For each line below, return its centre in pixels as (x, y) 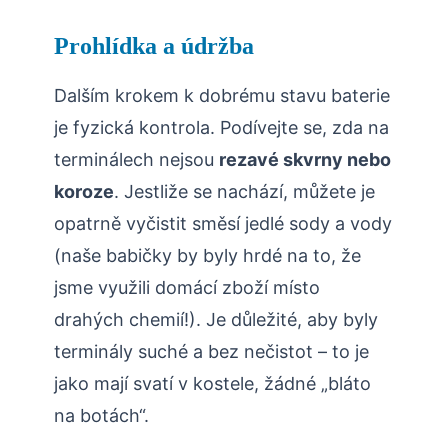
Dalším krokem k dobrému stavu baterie (222, 96)
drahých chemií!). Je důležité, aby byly (216, 320)
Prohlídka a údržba (154, 46)
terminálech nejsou (136, 160)
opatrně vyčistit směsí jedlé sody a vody (223, 224)
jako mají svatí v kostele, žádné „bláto (212, 384)
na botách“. (101, 416)
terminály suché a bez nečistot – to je (211, 352)
